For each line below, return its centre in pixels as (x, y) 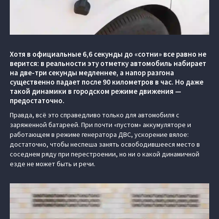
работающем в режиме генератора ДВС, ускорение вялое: (99, 135)
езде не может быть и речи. (53, 164)
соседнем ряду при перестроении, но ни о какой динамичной (105, 154)
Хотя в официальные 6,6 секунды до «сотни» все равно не (108, 54)
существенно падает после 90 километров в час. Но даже (107, 82)
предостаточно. (37, 101)
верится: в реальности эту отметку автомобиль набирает (108, 64)
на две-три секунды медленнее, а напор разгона (92, 73)
